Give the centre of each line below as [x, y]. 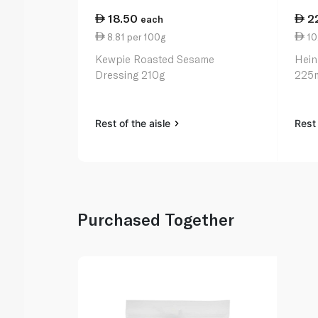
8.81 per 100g [136, 37]
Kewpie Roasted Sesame [155, 59]
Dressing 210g [130, 75]
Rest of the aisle [135, 124]
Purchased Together [156, 220]
